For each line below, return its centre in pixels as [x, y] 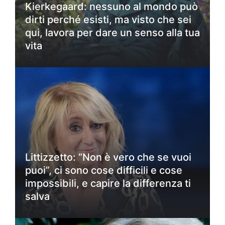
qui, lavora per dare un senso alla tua [113, 32]
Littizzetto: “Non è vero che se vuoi [108, 157]
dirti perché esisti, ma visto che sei [108, 19]
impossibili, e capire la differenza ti [108, 183]
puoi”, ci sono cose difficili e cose [104, 170]
